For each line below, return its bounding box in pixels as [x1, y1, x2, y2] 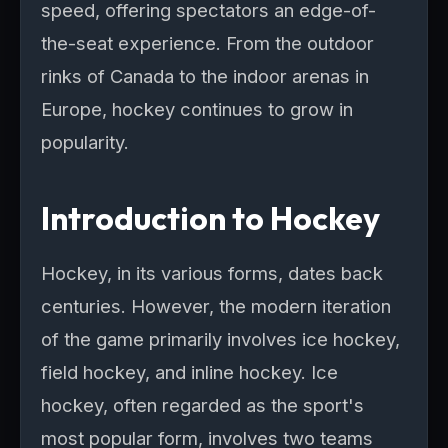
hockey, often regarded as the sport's [41, 394, 364, 416]
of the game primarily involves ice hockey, [41, 328, 400, 350]
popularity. [41, 131, 129, 153]
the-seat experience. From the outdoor [41, 32, 374, 54]
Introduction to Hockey [41, 198, 380, 238]
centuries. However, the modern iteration [41, 295, 391, 317]
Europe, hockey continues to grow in [41, 98, 353, 120]
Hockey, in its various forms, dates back [41, 262, 383, 284]
